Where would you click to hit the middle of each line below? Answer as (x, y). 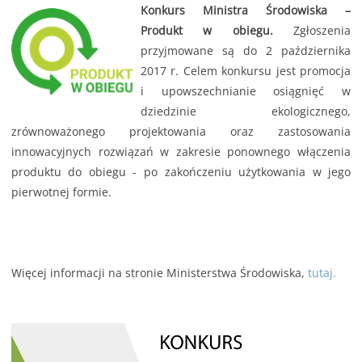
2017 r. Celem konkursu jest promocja (246, 71)
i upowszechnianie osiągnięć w (246, 91)
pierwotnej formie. (61, 192)
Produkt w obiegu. (206, 31)
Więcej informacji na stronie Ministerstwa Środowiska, (159, 273)
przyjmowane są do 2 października (246, 51)
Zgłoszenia (312, 31)
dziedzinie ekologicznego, (246, 112)
